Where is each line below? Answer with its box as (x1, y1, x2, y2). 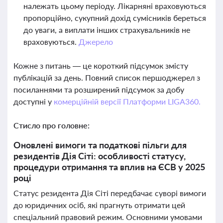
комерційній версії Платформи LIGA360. (53, 97, 201, 106)
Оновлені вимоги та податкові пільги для (13, 139, 187, 150)
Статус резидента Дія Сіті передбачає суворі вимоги (13, 188, 206, 198)
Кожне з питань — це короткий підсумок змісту (13, 61, 188, 70)
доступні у (13, 97, 54, 106)
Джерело (78, 37, 113, 46)
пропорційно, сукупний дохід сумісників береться (23, 13, 206, 22)
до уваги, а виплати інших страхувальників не (23, 25, 190, 34)
